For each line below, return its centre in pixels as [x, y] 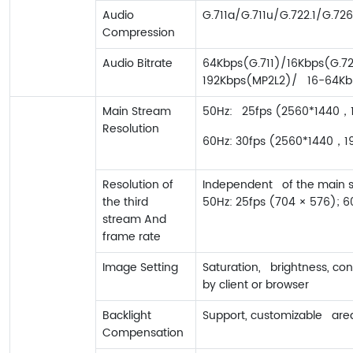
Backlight [127, 316]
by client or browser [256, 285]
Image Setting [140, 268]
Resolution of [138, 185]
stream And [134, 220]
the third [125, 203]
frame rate [132, 237]
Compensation [143, 333]
